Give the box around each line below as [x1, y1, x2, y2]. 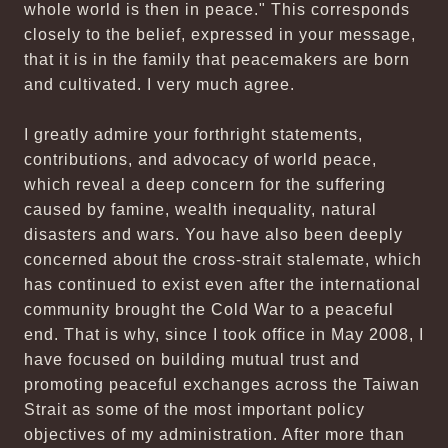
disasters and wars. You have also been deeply [24, 226, 403, 243]
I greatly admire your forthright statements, [24, 126, 363, 143]
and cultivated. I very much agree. [24, 76, 295, 93]
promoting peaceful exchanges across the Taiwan [24, 376, 420, 393]
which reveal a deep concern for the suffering [24, 176, 386, 193]
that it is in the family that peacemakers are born [24, 51, 410, 68]
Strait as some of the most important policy [24, 401, 365, 418]
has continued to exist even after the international [24, 276, 421, 293]
